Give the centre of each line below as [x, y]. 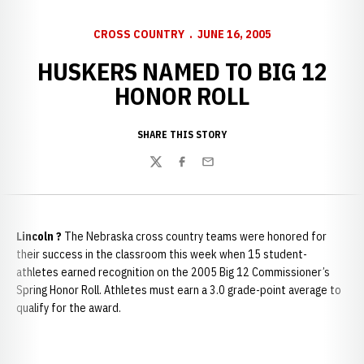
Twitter [168, 170]
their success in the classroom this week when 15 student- [162, 254]
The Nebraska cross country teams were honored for [194, 236]
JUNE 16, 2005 [234, 34]
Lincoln [35, 236]
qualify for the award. [69, 308]
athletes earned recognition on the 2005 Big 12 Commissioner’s [173, 272]
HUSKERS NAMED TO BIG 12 [182, 71]
